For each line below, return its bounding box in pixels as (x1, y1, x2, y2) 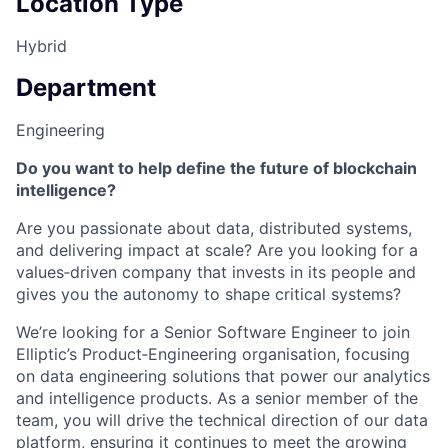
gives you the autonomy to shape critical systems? (16, 283, 401, 304)
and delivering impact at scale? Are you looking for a (16, 239, 418, 260)
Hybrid (16, 35, 67, 56)
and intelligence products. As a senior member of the (16, 387, 418, 408)
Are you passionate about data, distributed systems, (16, 217, 412, 238)
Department (16, 72, 156, 102)
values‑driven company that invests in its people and (16, 261, 416, 282)
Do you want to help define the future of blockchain (16, 157, 417, 178)
